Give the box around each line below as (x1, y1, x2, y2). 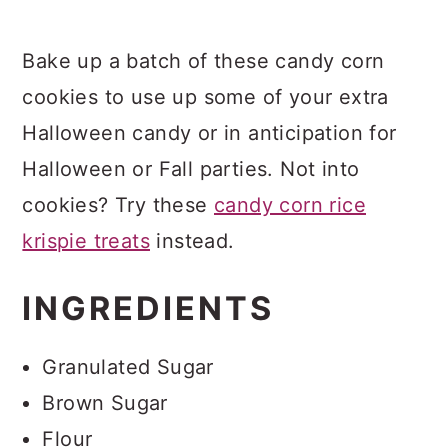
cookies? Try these (22, 193, 214, 217)
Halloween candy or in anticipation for (22, 121, 397, 145)
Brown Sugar (42, 391, 168, 415)
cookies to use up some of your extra (22, 85, 389, 109)
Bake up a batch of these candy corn (22, 49, 385, 73)
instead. (150, 229, 235, 253)
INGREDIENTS (22, 289, 275, 328)
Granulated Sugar (42, 355, 214, 379)
